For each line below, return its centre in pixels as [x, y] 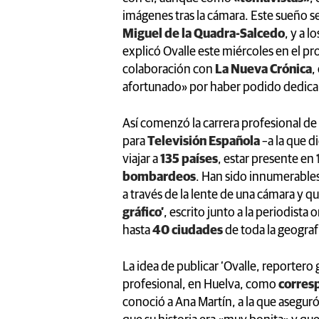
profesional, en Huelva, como [200, 284]
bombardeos [159, 177]
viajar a [141, 159]
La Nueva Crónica [263, 69]
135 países [189, 159]
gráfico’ [143, 213]
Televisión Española [204, 141]
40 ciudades [188, 230]
